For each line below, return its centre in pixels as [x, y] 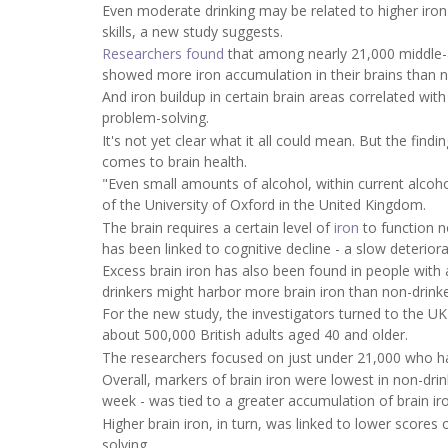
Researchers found [163, 54]
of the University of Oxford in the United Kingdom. [264, 205]
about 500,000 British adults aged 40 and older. [255, 335]
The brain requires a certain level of [218, 227]
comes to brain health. [174, 161]
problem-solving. [155, 118]
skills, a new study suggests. [192, 31]
